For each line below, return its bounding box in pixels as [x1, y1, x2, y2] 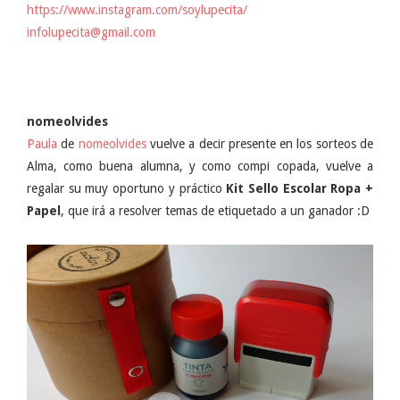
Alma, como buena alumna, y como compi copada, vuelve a [27, 158, 373, 173]
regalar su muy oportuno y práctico [27, 180, 227, 196]
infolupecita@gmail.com [27, 24, 155, 39]
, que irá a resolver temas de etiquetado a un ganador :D [61, 203, 370, 218]
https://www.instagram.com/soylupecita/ [27, 2, 247, 17]
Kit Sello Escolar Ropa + [226, 180, 374, 196]
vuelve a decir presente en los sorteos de [146, 136, 374, 151]
